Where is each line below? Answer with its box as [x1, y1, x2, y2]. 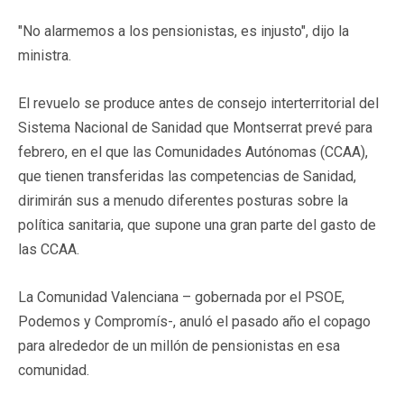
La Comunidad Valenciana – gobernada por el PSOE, [18, 288, 344, 306]
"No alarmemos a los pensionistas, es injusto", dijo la [18, 22, 349, 40]
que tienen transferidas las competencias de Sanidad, [18, 167, 356, 185]
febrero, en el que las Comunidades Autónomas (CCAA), [18, 142, 368, 161]
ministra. [18, 46, 71, 64]
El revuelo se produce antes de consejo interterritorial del [18, 94, 379, 112]
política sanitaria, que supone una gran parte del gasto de [18, 216, 376, 234]
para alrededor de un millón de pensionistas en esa [18, 336, 340, 354]
